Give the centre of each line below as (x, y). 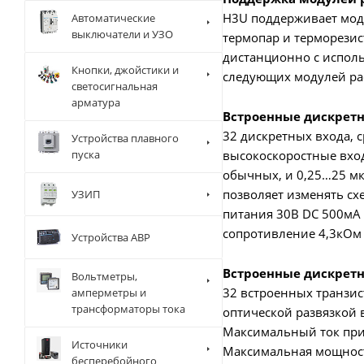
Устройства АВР (111, 237)
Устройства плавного (125, 139)
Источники (100, 345)
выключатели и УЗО (122, 35)
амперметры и (109, 293)
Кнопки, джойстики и (125, 70)
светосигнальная (115, 87)
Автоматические (113, 18)
